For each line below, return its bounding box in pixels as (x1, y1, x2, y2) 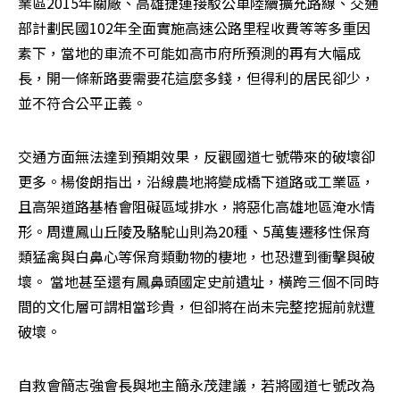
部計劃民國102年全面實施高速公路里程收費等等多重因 (18, 17, 371, 38)
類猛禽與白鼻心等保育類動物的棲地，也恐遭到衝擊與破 (18, 246, 375, 267)
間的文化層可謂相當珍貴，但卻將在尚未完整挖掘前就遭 (18, 296, 375, 317)
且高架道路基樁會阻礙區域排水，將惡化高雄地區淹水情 (18, 196, 375, 217)
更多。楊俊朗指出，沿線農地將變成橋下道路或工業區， (18, 171, 375, 192)
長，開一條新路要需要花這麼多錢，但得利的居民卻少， (18, 67, 375, 88)
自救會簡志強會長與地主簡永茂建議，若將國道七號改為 (18, 374, 375, 396)
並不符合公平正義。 (18, 92, 146, 113)
